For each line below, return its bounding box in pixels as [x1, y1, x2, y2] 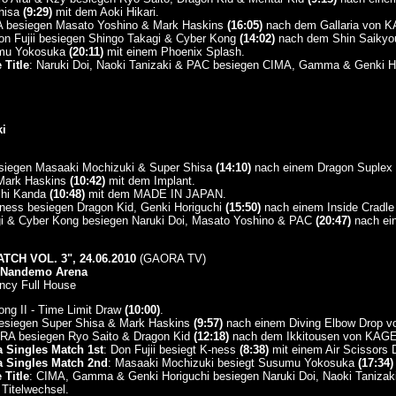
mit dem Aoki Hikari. [51, 5, 159, 19]
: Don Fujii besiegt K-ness [103, 343, 240, 356]
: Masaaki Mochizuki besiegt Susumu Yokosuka [107, 356, 358, 369]
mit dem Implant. [104, 174, 195, 187]
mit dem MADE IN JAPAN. [84, 187, 226, 201]
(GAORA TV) [135, 252, 206, 265]
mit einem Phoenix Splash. [103, 45, 245, 58]
